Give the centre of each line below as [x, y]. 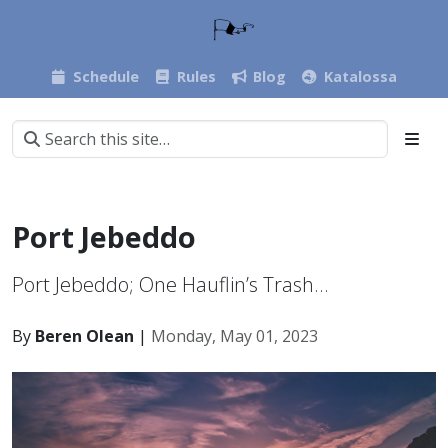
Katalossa [360, 76]
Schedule [105, 76]
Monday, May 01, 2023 [234, 335]
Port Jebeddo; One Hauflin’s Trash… [170, 284]
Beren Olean [84, 335]
